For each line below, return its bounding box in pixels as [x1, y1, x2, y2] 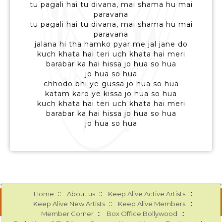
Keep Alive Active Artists [108, 190, 185, 198]
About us [66, 190, 95, 198]
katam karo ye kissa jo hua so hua [45, 89, 177, 99]
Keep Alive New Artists [33, 200, 106, 208]
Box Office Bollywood [107, 210, 178, 218]
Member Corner [41, 210, 94, 218]
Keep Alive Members [118, 200, 186, 208]
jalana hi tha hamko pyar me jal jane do [34, 40, 188, 49]
